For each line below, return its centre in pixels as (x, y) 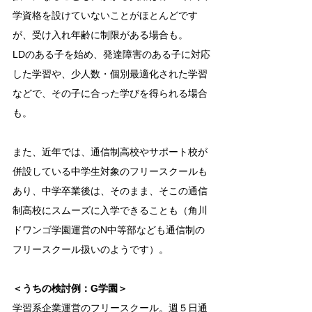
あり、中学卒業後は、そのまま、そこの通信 (110, 191)
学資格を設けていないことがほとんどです (105, 15)
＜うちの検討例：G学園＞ (70, 288)
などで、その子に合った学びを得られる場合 (110, 93)
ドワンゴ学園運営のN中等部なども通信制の (109, 230)
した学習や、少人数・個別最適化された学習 (110, 74)
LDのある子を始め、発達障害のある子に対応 (111, 54)
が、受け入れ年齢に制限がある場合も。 (100, 35)
